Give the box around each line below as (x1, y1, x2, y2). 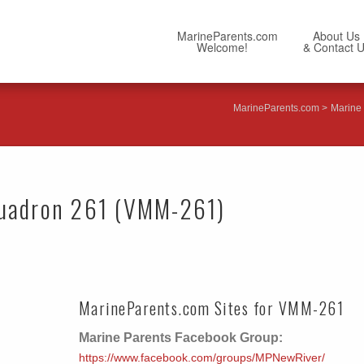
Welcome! (177, 39, 248, 55)
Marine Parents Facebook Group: (78, 331, 283, 344)
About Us (303, 28, 360, 44)
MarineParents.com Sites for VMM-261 (78, 296, 344, 320)
